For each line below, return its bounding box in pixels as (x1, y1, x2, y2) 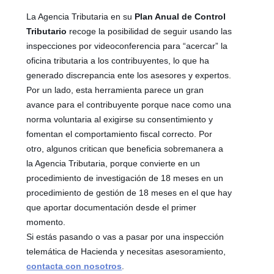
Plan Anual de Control (135, 11, 226, 21)
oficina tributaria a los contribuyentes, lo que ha (26, 55, 210, 65)
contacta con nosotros (26, 261, 122, 271)
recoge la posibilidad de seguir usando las (67, 26, 232, 36)
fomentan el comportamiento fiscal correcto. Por (26, 128, 213, 139)
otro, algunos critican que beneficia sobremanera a (26, 143, 224, 154)
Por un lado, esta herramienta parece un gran (26, 84, 204, 95)
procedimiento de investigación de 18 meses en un (26, 172, 224, 183)
